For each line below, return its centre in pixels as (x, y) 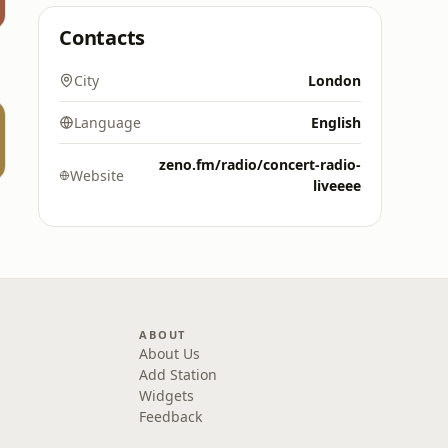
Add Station (178, 374)
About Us (170, 353)
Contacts (102, 37)
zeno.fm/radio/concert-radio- (260, 164)
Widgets (167, 395)
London (334, 80)
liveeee (337, 185)
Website (97, 175)
